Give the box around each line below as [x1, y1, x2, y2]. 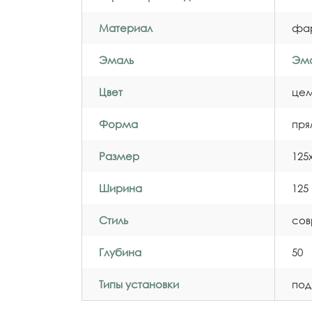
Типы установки [99, 277, 179, 290]
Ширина [99, 181, 142, 194]
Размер [99, 149, 139, 162]
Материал [99, 21, 153, 34]
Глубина [99, 245, 141, 258]
